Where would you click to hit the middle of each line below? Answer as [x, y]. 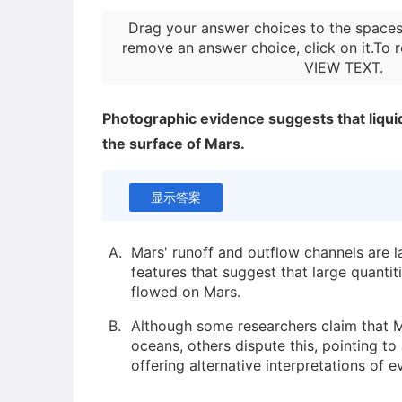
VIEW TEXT [342, 67]
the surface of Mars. [174, 144]
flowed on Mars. [186, 292]
